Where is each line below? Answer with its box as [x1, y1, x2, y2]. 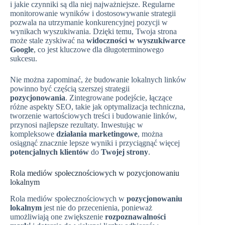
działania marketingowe [56, 130, 138, 139]
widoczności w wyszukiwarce [86, 36, 185, 45]
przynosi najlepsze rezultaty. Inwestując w [10, 121, 143, 130]
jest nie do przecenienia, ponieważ [42, 203, 152, 212]
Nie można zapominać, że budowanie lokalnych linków [10, 75, 186, 84]
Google [10, 45, 34, 54]
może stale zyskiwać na [10, 36, 86, 45]
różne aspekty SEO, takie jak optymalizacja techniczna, [10, 102, 185, 111]
